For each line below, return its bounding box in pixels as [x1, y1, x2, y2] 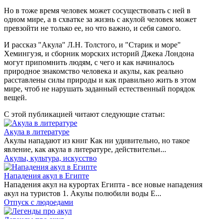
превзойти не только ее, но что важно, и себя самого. [4, 24, 181, 32]
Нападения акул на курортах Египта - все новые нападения [4, 180, 202, 189]
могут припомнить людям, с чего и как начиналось [4, 58, 174, 66]
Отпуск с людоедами [4, 198, 73, 206]
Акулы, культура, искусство [4, 154, 97, 162]
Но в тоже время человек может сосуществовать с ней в [4, 6, 191, 15]
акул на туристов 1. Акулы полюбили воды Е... [4, 189, 161, 197]
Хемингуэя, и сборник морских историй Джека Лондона [4, 49, 194, 58]
